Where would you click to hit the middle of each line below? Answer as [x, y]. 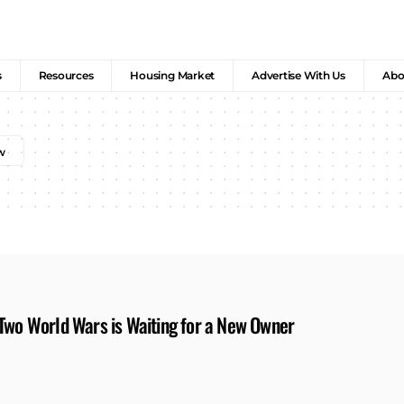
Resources [66, 76]
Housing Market [173, 76]
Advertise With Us [298, 76]
